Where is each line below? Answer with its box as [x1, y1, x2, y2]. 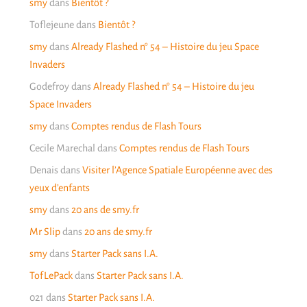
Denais [29, 164, 58, 176]
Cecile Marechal [29, 143, 95, 154]
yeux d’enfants [29, 182, 90, 194]
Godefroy [29, 81, 69, 93]
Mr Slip [29, 226, 60, 238]
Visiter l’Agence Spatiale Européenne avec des [82, 164, 273, 176]
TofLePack [29, 270, 73, 282]
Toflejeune [29, 19, 74, 31]
